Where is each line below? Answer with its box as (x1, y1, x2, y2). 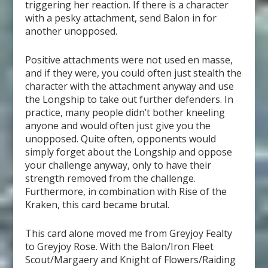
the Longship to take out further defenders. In (25, 92, 234, 106)
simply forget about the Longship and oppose (25, 145, 233, 159)
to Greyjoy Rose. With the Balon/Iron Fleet (25, 239, 214, 253)
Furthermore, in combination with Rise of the (25, 184, 227, 198)
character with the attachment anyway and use (25, 79, 234, 93)
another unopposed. (25, 25, 118, 38)
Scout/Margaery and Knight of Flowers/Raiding (25, 252, 236, 266)
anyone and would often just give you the (25, 118, 211, 132)
